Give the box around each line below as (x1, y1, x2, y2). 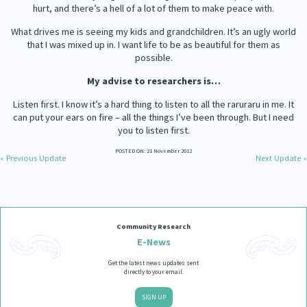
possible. (134, 51, 173, 64)
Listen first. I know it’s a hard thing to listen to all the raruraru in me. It (13, 98, 294, 110)
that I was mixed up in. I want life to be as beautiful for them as (27, 38, 280, 51)
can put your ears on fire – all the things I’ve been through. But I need (13, 111, 294, 123)
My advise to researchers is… (86, 75, 221, 87)
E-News (136, 236, 171, 248)
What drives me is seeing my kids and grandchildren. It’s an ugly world (11, 25, 296, 38)
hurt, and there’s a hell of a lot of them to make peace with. (33, 2, 274, 14)
